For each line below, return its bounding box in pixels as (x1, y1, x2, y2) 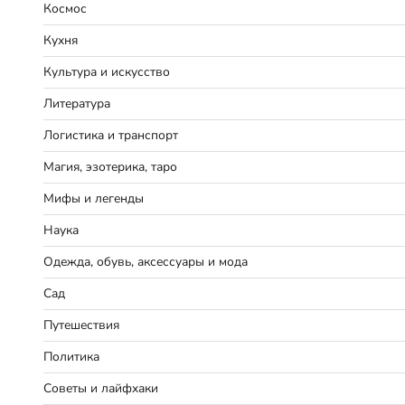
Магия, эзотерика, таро (43, 157, 177, 175)
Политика (43, 347, 99, 365)
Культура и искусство (43, 62, 170, 80)
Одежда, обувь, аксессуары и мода (43, 252, 248, 270)
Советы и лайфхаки (43, 379, 158, 397)
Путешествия (43, 316, 119, 334)
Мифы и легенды (43, 189, 144, 207)
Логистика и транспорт (43, 126, 178, 144)
